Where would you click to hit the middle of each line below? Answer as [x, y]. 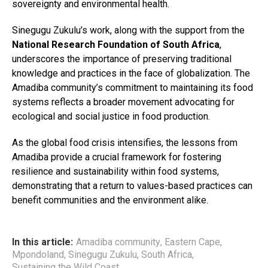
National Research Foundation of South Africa [116, 44]
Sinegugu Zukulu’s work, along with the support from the [128, 30]
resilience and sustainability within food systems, [115, 171]
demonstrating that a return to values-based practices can [132, 185]
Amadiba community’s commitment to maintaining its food [133, 87]
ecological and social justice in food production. [111, 116]
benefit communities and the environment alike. [110, 200]
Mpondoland [38, 254]
